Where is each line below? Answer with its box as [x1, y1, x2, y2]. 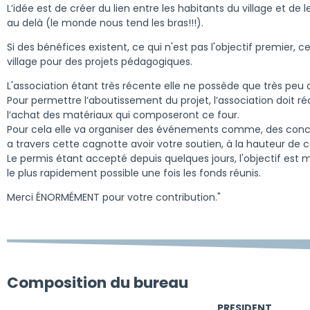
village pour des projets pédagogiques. [6, 54, 192, 69]
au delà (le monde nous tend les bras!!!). [6, 15, 203, 30]
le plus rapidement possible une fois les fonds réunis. [6, 165, 261, 180]
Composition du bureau [6, 271, 188, 293]
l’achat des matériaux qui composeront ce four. [6, 107, 239, 122]
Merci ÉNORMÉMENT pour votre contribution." [6, 190, 221, 204]
